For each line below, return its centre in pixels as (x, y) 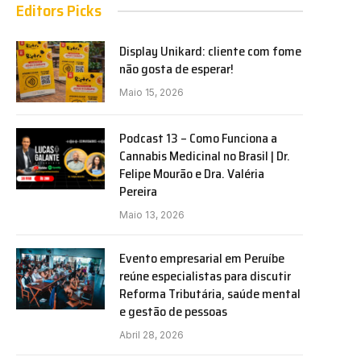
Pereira (138, 192)
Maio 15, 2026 (151, 93)
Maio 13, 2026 (152, 215)
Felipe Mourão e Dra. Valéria (192, 174)
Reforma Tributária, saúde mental (210, 294)
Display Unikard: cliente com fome (210, 52)
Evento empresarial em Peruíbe (202, 259)
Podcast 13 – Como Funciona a (198, 139)
